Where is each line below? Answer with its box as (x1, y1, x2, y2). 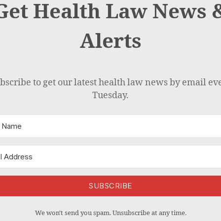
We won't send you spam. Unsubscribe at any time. (35, 209, 186, 217)
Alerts (79, 29, 142, 54)
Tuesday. (92, 90, 129, 101)
